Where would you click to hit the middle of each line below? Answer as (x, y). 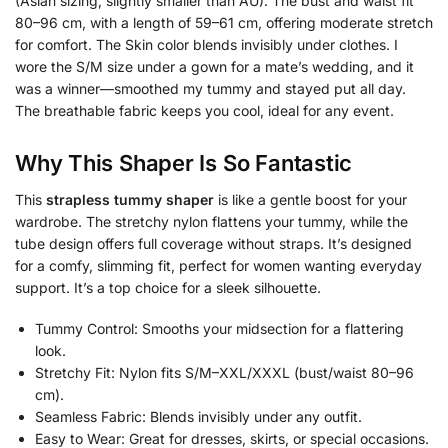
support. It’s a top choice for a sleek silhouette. (168, 287)
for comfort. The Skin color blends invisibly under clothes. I (206, 44)
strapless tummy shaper (130, 199)
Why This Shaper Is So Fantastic (184, 162)
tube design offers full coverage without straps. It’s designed (213, 243)
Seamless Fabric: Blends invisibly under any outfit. (198, 417)
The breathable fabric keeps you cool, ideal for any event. (204, 110)
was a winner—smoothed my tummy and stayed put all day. (210, 88)
